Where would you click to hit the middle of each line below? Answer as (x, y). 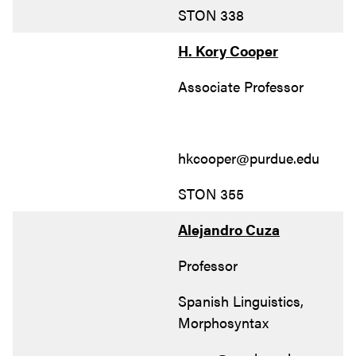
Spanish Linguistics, (241, 300)
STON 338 (211, 14)
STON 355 (211, 193)
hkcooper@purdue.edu (249, 157)
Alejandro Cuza (229, 229)
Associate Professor (241, 86)
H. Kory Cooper (228, 50)
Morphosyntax (223, 322)
